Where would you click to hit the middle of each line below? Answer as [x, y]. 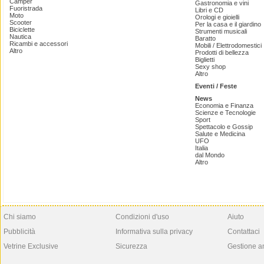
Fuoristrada [26, 8]
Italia [202, 148]
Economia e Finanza [224, 105]
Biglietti [205, 60]
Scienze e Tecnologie [225, 113]
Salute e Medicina [220, 134]
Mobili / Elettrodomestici [228, 45]
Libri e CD [209, 10]
